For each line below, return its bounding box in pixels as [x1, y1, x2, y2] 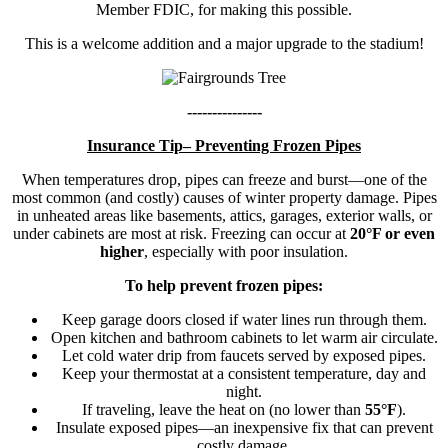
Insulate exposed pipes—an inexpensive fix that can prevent [55, 419, 433, 437]
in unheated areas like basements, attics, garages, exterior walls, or [16, 207, 432, 225]
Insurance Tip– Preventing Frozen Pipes [87, 137, 361, 155]
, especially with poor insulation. [144, 243, 348, 261]
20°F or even [350, 225, 435, 243]
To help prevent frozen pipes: [125, 277, 323, 295]
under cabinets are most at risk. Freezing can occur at [13, 225, 350, 243]
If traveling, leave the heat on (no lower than [82, 401, 365, 419]
